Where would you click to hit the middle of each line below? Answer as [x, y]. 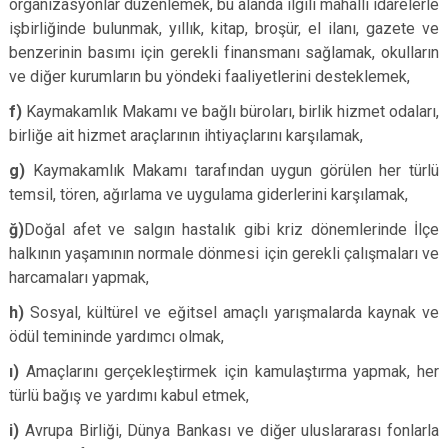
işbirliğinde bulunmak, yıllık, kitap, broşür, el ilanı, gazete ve [224, 28]
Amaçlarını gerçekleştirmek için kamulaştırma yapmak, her [232, 371]
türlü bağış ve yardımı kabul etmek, [129, 395]
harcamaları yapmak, [79, 277]
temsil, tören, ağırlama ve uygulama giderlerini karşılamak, [208, 194]
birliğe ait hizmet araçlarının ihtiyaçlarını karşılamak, [186, 135]
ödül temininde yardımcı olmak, [116, 336]
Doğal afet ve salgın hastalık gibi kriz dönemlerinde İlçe [231, 229]
